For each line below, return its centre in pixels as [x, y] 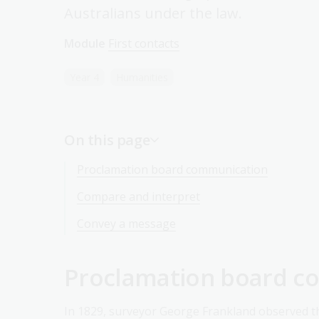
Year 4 [84, 77]
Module [85, 43]
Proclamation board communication [172, 169]
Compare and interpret [138, 197]
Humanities [142, 77]
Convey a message [126, 224]
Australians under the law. [153, 13]
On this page [107, 140]
